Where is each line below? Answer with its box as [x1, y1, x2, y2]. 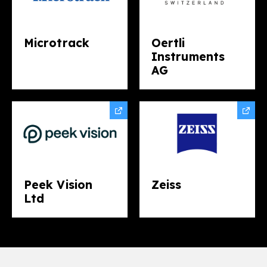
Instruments [151, 49, 225, 64]
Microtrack [24, 36, 89, 51]
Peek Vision [24, 177, 93, 192]
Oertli [151, 36, 185, 51]
